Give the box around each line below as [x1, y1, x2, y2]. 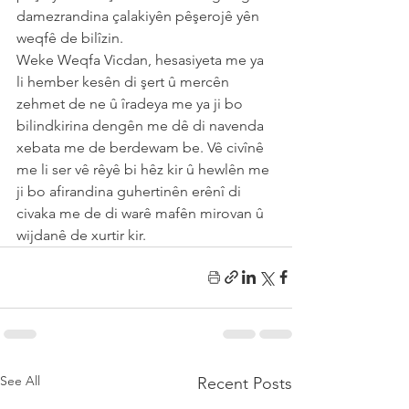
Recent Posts [197, 372, 292, 393]
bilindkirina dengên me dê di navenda [16, 116, 267, 134]
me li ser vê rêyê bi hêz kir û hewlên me [16, 160, 273, 178]
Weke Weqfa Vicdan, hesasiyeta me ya [16, 50, 267, 68]
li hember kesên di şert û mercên [16, 72, 233, 90]
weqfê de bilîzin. [16, 28, 123, 47]
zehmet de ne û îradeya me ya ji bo [16, 94, 246, 112]
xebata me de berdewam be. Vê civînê [16, 138, 267, 156]
